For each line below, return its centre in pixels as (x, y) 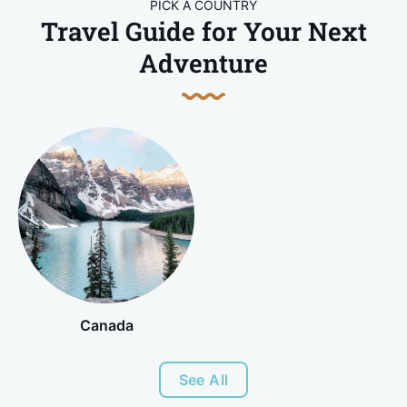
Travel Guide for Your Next (203, 32)
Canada (106, 325)
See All (203, 379)
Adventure (203, 64)
